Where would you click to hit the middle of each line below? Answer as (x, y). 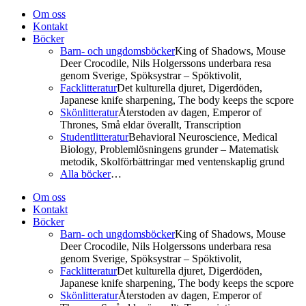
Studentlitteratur (94, 137)
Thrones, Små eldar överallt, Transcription (151, 125)
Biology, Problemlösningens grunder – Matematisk (169, 149)
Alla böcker (85, 174)
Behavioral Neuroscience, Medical (203, 137)
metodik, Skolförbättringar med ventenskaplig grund (172, 162)
